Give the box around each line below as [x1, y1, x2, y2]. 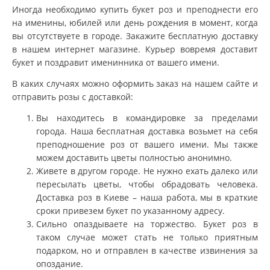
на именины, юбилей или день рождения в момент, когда [12, 16, 258, 28]
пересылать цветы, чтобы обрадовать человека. [36, 178, 258, 190]
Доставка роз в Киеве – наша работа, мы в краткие [36, 191, 258, 203]
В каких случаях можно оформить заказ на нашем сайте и [12, 77, 258, 89]
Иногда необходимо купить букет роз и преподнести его [12, 3, 258, 15]
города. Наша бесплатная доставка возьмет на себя [36, 125, 258, 137]
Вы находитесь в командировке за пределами [36, 111, 258, 124]
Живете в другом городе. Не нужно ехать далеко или [36, 165, 258, 177]
